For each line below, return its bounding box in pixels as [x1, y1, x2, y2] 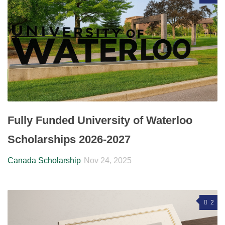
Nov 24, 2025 [84, 156, 132, 165]
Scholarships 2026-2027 [8, 133, 131, 146]
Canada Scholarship [8, 156, 81, 165]
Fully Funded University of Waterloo [8, 114, 192, 127]
